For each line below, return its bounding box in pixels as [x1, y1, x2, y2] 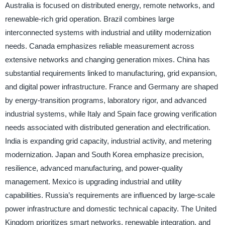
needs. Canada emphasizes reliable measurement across [5, 41, 194, 50]
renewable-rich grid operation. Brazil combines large [5, 14, 174, 23]
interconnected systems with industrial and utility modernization [5, 28, 211, 37]
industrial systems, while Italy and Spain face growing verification [5, 109, 216, 118]
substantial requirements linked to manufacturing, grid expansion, [5, 68, 217, 77]
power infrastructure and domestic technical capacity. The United [5, 204, 216, 213]
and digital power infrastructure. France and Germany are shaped [5, 82, 218, 91]
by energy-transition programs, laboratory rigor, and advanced [5, 95, 206, 104]
